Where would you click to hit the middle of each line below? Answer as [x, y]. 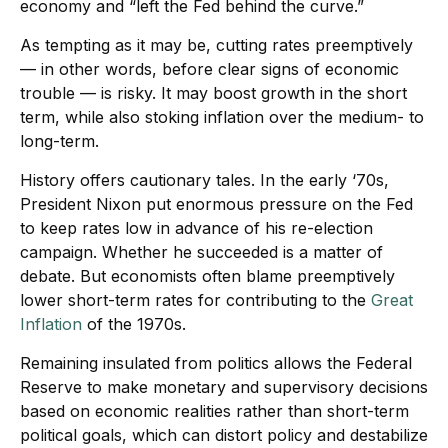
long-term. [59, 141]
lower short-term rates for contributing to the [193, 300]
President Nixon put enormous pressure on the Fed [216, 204]
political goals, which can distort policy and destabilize [224, 435]
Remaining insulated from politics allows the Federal [216, 363]
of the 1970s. [136, 324]
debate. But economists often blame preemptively [207, 276]
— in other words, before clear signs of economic [209, 69]
